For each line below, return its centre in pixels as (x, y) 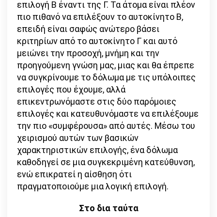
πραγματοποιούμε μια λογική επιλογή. (93, 186)
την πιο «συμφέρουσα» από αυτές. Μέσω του (106, 126)
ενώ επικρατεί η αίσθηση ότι (74, 174)
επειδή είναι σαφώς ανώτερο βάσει (88, 29)
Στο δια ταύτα (108, 208)
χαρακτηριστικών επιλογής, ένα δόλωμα (97, 150)
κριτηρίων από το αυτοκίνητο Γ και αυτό (97, 41)
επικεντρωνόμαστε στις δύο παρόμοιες (97, 102)
